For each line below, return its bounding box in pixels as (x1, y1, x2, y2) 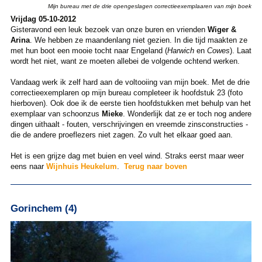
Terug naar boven (123, 161, 187, 171)
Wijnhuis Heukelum (46, 161, 117, 171)
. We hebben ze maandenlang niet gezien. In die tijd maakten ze (29, 35, 247, 44)
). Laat (229, 46, 251, 55)
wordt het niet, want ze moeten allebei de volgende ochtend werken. (10, 56, 240, 65)
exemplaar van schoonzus (10, 109, 102, 118)
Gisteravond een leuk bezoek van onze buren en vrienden (10, 25, 208, 34)
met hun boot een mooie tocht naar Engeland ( (10, 46, 167, 55)
